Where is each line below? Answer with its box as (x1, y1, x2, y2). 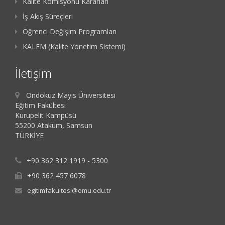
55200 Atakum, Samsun (15, 121, 92, 131)
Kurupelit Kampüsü (15, 110, 76, 121)
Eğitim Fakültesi (15, 100, 66, 110)
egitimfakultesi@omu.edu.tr (27, 186, 111, 195)
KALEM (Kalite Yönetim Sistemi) (23, 42, 126, 52)
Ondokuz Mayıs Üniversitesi (26, 90, 116, 100)
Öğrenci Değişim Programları (23, 27, 117, 37)
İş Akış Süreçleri (23, 12, 73, 22)
